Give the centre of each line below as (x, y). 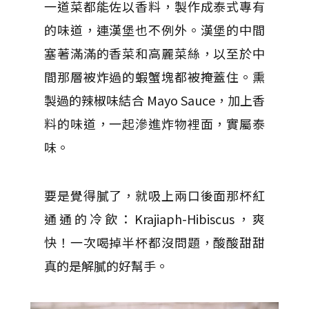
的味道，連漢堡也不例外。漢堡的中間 (154, 29)
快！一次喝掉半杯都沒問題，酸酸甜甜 (154, 242)
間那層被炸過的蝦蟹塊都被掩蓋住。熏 (154, 76)
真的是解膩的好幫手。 (106, 265)
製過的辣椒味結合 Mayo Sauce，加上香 (154, 100)
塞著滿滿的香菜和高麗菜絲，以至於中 (154, 53)
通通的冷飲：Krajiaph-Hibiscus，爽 (154, 218)
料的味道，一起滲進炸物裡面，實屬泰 (154, 123)
